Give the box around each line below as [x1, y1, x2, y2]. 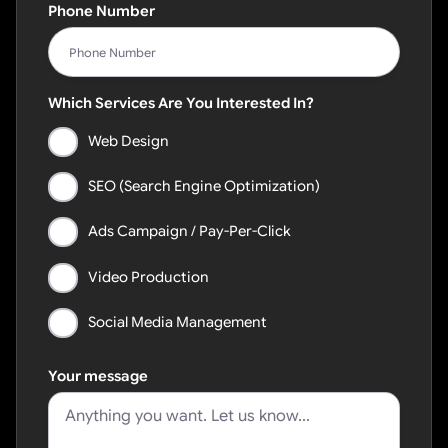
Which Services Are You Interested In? [48, 94, 315, 113]
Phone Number [48, 2, 156, 21]
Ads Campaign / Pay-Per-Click [88, 222, 292, 241]
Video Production [88, 267, 210, 286]
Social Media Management [88, 313, 268, 332]
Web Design [88, 131, 170, 150]
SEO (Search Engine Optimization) [88, 177, 321, 196]
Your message [48, 367, 149, 386]
